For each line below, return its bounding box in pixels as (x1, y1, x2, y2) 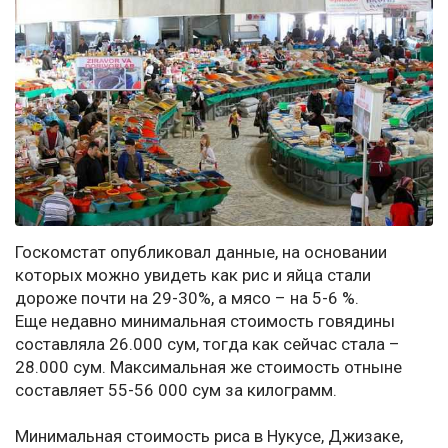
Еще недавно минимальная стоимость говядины (15, 311, 395, 332)
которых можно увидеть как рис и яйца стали (15, 265, 371, 286)
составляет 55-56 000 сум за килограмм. (15, 380, 337, 401)
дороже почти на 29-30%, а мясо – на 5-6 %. (15, 288, 359, 309)
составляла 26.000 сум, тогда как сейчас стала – (15, 334, 400, 355)
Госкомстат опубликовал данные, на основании (15, 242, 387, 263)
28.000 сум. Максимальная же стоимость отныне (15, 357, 402, 378)
